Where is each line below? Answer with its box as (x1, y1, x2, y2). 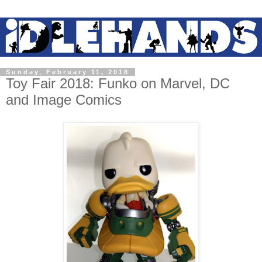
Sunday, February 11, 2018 (6, 68, 129, 76)
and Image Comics (6, 92, 122, 108)
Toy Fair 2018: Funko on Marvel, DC (6, 75, 230, 92)
